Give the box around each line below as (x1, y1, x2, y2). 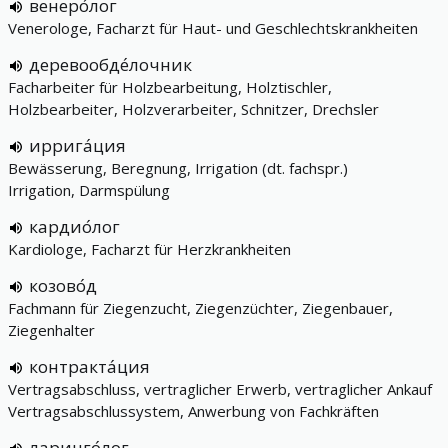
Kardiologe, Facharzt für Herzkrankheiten (8, 239, 291, 259)
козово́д (29, 274, 97, 297)
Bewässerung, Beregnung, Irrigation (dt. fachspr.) (8, 158, 348, 178)
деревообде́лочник (29, 53, 192, 76)
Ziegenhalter (8, 320, 95, 340)
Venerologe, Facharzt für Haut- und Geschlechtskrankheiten (8, 18, 418, 38)
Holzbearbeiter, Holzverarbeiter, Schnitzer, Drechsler (8, 99, 379, 119)
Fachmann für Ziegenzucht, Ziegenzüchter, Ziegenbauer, (8, 298, 393, 318)
